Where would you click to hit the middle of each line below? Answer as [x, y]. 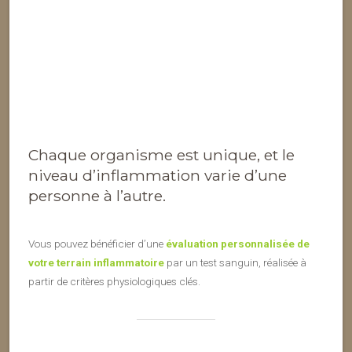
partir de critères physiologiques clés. [114, 281]
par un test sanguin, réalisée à [235, 262]
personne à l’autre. [97, 195]
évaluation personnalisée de [238, 243]
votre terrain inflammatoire [96, 262]
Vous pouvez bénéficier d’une [97, 243]
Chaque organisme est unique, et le [161, 154]
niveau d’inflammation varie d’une [158, 175]
